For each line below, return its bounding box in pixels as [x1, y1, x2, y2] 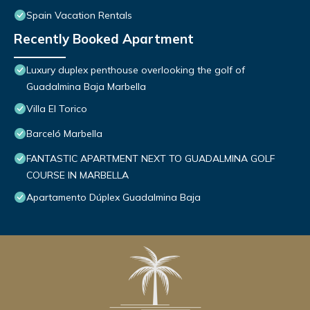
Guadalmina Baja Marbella [26, 80, 146, 93]
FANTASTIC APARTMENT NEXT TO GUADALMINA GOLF [26, 152, 275, 165]
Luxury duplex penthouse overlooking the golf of [26, 64, 245, 77]
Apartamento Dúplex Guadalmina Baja [26, 191, 201, 204]
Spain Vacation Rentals [26, 9, 132, 22]
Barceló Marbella [26, 127, 102, 140]
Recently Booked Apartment [14, 30, 194, 48]
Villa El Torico [26, 102, 87, 116]
